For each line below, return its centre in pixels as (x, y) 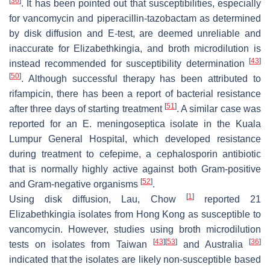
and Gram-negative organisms (75, 184)
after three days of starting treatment (87, 108)
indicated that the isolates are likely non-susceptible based (135, 259)
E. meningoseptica (124, 124)
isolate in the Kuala (213, 124)
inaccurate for (42, 48)
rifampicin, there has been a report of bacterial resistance (135, 93)
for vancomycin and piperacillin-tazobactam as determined (135, 18)
